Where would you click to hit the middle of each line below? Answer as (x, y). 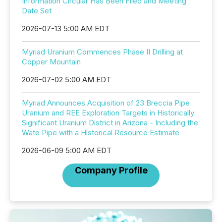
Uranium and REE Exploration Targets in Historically (108, 112)
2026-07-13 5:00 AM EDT (66, 28)
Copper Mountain (51, 61)
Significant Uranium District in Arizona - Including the (110, 122)
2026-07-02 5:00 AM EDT (66, 79)
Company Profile (111, 170)
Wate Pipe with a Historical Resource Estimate (101, 132)
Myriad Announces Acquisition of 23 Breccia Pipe (106, 103)
